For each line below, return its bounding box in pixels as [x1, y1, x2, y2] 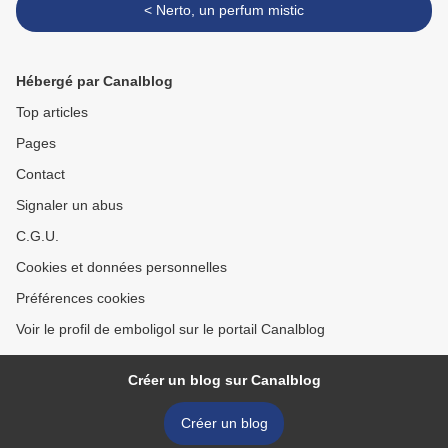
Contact [16, 166, 65, 183]
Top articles [16, 104, 88, 121]
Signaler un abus [16, 197, 123, 214]
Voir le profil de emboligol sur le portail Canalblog [16, 321, 325, 338]
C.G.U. [16, 228, 59, 245]
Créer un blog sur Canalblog [127, 372, 321, 389]
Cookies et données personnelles [16, 259, 227, 276]
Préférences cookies [16, 290, 145, 307]
